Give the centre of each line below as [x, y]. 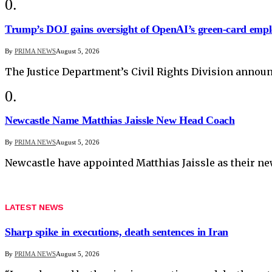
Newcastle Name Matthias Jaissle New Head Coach [120, 121]
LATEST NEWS [34, 207]
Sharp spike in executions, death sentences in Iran [117, 232]
